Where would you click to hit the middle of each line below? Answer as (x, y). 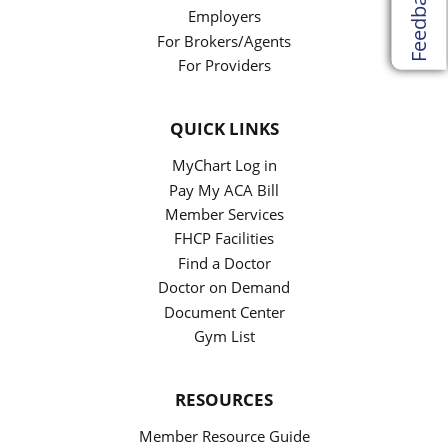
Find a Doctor (224, 262)
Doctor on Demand (224, 287)
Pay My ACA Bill (224, 189)
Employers (224, 16)
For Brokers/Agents (224, 40)
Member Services (224, 214)
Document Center (224, 311)
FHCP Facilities (224, 238)
